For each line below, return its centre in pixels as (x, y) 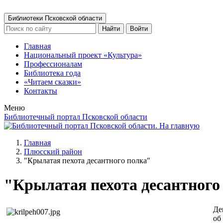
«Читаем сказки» (53, 82)
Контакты (41, 91)
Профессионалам (53, 64)
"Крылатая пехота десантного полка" (87, 161)
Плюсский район (53, 152)
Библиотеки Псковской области (55, 18)
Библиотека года (52, 73)
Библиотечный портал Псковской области (76, 117)
